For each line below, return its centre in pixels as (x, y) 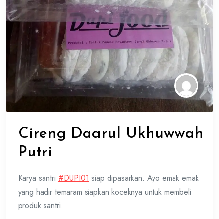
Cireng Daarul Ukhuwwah (111, 134)
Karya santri (38, 178)
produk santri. (41, 205)
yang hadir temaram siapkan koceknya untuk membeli (105, 192)
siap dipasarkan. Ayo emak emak (144, 178)
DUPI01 (76, 178)
